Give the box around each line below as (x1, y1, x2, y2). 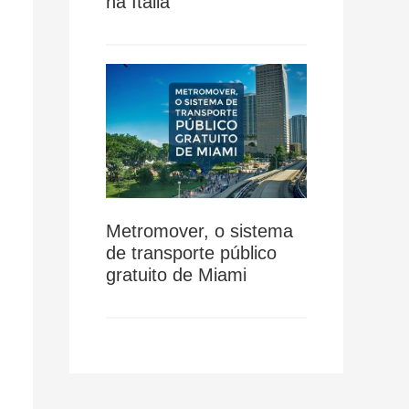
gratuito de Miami (106, 264, 246, 285)
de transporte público (106, 242, 277, 263)
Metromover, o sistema (106, 220, 293, 241)
